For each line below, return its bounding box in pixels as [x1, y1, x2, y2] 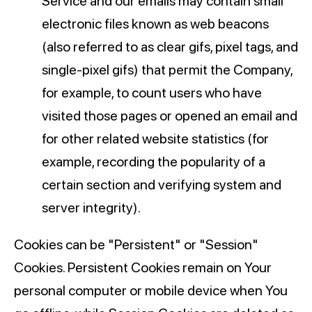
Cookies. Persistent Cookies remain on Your [14, 259, 272, 276]
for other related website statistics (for [42, 130, 269, 148]
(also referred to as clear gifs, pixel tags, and [42, 38, 298, 56]
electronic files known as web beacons [42, 15, 269, 33]
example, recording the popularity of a [42, 153, 265, 171]
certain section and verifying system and [42, 176, 281, 194]
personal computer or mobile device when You [14, 282, 288, 299]
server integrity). [42, 199, 141, 217]
